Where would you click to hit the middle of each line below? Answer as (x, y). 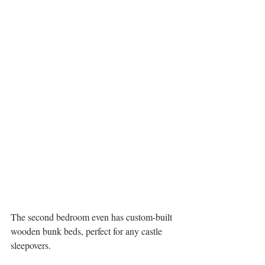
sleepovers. (31, 245)
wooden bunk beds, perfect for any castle (88, 231)
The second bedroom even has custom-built (93, 217)
